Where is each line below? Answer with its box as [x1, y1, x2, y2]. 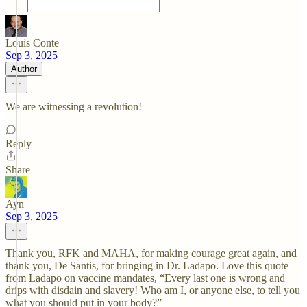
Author [11, 64, 37, 74]
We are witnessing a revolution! [5, 101, 142, 112]
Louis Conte [5, 37, 59, 49]
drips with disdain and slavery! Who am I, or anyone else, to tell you [5, 284, 300, 296]
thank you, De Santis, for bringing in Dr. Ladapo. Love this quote [5, 260, 288, 271]
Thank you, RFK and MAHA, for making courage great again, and [5, 247, 297, 259]
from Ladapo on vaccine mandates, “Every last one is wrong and [5, 272, 285, 284]
